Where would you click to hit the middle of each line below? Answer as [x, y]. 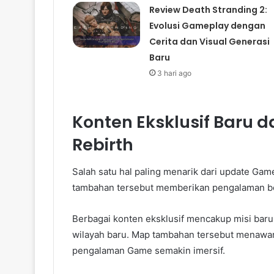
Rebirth [103, 144]
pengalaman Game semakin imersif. [149, 251]
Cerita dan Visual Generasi [209, 41]
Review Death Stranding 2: [208, 9]
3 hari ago [174, 73]
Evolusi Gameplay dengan [207, 25]
